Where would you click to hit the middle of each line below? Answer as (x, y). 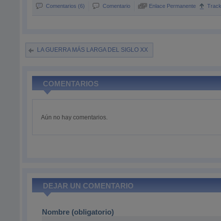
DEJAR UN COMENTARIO (89, 186)
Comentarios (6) (66, 6)
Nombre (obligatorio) (78, 212)
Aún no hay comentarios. (74, 117)
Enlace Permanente (173, 6)
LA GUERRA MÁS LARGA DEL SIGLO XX (93, 50)
